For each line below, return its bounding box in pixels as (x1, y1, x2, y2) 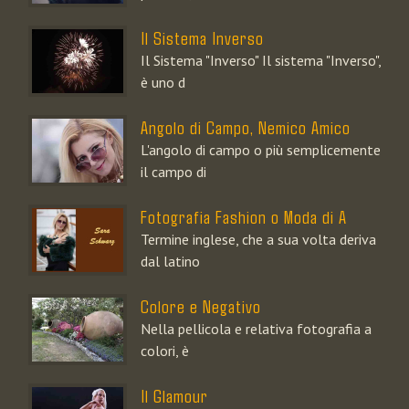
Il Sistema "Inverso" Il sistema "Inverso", (141, 51, 381, 70)
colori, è (141, 341, 189, 361)
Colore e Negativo (141, 295, 261, 318)
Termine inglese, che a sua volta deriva (141, 230, 376, 249)
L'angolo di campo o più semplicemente (141, 141, 381, 160)
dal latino (141, 252, 200, 271)
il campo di (141, 163, 206, 182)
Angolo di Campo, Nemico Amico (141, 116, 351, 139)
